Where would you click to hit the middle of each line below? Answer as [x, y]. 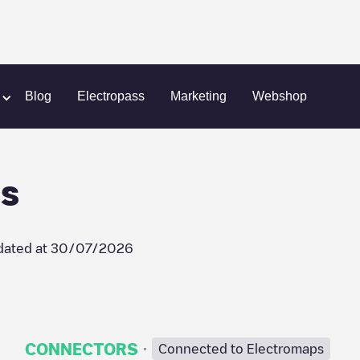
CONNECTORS [81, 349]
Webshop [280, 96]
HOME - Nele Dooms [89, 92]
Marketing [198, 96]
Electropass [111, 96]
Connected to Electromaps [241, 349]
